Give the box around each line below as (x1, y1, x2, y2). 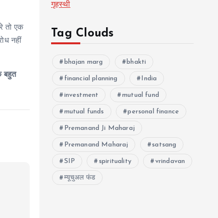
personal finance (127, 108, 179, 115)
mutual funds (64, 108, 104, 115)
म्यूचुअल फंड (64, 174, 95, 182)
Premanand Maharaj (64, 141, 128, 148)
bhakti (127, 58, 146, 66)
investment (64, 91, 99, 99)
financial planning (64, 75, 118, 82)
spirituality (99, 158, 131, 165)
